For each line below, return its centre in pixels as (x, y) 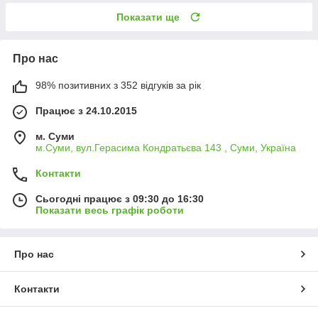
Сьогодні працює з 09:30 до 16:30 (120, 198)
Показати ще (148, 17)
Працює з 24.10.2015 (86, 110)
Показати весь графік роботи (110, 210)
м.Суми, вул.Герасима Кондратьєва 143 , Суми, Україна (166, 147)
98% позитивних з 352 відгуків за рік (118, 85)
